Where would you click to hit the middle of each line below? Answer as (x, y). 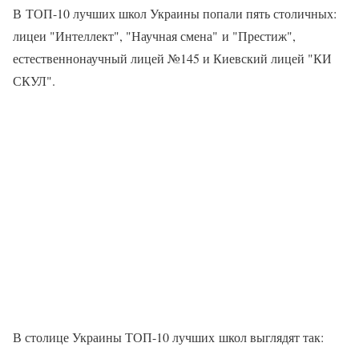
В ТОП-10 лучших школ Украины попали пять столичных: (175, 14)
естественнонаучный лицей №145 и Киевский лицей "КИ (172, 58)
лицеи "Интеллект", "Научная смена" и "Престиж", (154, 36)
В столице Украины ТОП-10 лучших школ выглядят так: (168, 337)
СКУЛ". (34, 81)
